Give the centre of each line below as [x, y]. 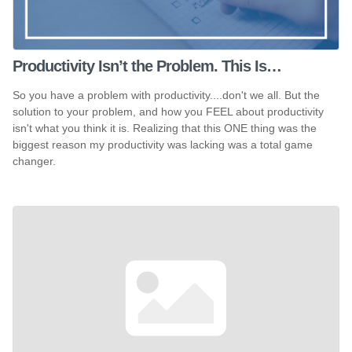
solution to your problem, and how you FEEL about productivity [168, 111]
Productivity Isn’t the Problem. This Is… [147, 66]
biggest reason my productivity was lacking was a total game [163, 144]
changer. [34, 161]
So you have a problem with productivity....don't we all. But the [166, 95]
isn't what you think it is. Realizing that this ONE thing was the [165, 128]
